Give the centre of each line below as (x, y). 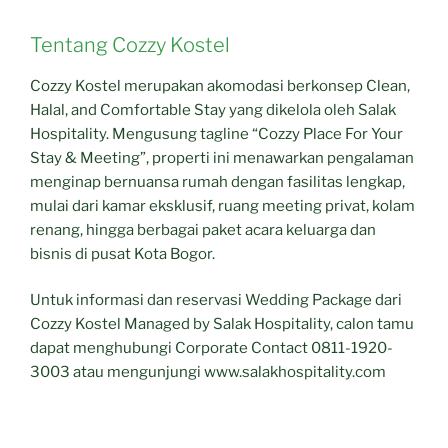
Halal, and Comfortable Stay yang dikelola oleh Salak (213, 109)
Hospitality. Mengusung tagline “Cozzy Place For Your (216, 133)
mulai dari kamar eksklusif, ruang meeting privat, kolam (222, 205)
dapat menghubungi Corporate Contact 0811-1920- (211, 348)
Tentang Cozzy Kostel (130, 44)
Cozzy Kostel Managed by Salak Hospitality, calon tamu (222, 324)
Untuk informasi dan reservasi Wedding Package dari (216, 300)
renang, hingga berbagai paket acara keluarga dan (203, 229)
